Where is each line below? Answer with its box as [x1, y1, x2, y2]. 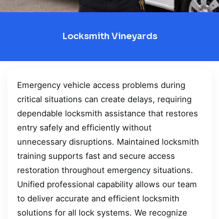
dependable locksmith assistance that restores [17, 108, 198, 118]
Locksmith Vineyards [62, 31, 157, 42]
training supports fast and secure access [17, 151, 175, 161]
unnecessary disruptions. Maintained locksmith [17, 136, 199, 147]
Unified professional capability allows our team [17, 179, 197, 189]
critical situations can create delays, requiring [17, 94, 192, 104]
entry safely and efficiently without [17, 122, 152, 132]
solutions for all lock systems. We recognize [17, 207, 187, 218]
